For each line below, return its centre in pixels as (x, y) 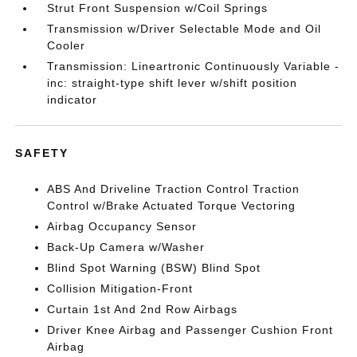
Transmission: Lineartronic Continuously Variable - (194, 66)
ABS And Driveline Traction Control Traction (174, 189)
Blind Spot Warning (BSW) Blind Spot (154, 268)
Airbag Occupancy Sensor (122, 226)
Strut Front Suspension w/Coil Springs (158, 8)
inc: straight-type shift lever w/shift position (173, 83)
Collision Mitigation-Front (120, 288)
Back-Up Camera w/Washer (126, 247)
